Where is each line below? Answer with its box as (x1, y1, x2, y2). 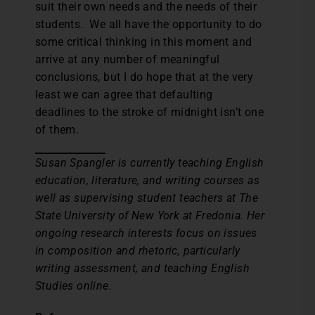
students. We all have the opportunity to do (35, 18, 262, 32)
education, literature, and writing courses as (35, 174, 259, 188)
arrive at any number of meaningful (35, 53, 220, 67)
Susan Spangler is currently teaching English (35, 156, 264, 170)
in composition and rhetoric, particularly (35, 244, 240, 258)
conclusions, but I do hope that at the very (35, 70, 254, 84)
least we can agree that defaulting (35, 88, 213, 102)
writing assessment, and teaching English (35, 262, 250, 276)
